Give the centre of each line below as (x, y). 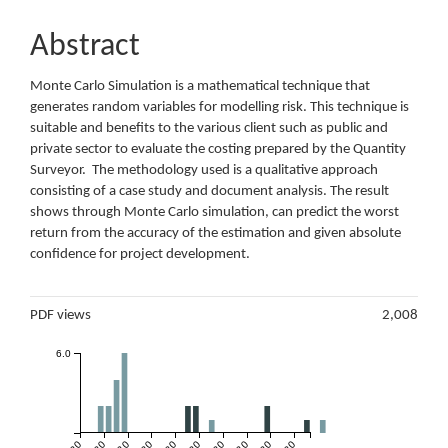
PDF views (60, 315)
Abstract (85, 47)
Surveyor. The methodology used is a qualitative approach (204, 170)
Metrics (54, 287)
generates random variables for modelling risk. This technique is (219, 107)
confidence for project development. (140, 254)
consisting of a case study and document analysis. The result (209, 191)
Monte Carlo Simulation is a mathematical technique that (200, 86)
